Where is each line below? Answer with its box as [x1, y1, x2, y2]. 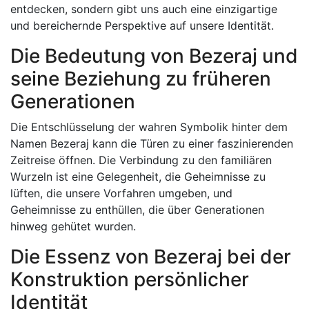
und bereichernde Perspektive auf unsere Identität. [10, 19, 274, 32]
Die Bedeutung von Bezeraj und [10, 44, 298, 68]
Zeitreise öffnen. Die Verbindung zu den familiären [10, 153, 272, 167]
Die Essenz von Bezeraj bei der [10, 245, 291, 268]
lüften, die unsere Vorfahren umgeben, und [10, 186, 232, 200]
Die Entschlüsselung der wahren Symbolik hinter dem [10, 120, 288, 134]
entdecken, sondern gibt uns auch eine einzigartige [10, 2, 277, 16]
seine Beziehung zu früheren [10, 67, 271, 90]
